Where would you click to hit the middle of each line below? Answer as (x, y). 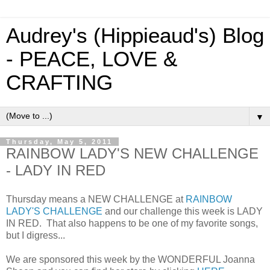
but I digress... (36, 235)
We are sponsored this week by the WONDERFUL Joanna (130, 259)
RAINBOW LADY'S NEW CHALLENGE (132, 153)
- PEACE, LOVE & (92, 59)
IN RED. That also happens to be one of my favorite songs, (132, 223)
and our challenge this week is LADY (183, 211)
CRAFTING (59, 83)
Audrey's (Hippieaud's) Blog (135, 36)
